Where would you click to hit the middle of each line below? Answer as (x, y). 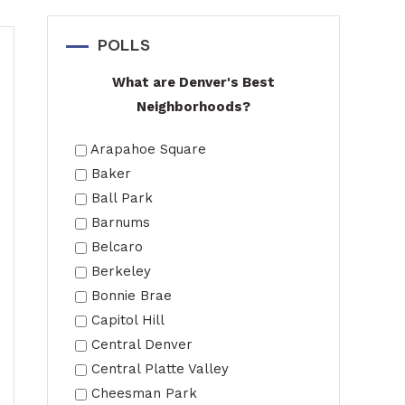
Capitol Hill (128, 320)
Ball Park (122, 198)
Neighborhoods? (193, 107)
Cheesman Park (144, 393)
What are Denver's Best (193, 82)
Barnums (121, 222)
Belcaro (117, 247)
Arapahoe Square (148, 149)
